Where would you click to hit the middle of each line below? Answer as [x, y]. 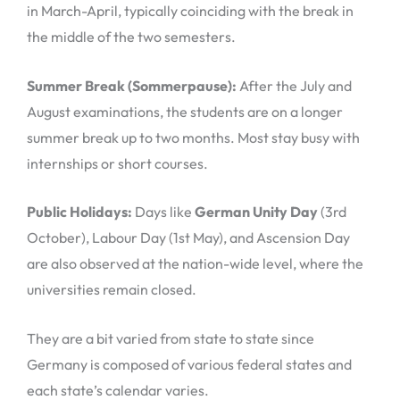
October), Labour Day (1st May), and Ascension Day [188, 238]
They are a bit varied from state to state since [171, 338]
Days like [165, 212]
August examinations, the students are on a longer [185, 111]
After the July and [294, 85]
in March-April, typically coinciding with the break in [190, 11]
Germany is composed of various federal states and [189, 364]
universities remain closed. [112, 290]
